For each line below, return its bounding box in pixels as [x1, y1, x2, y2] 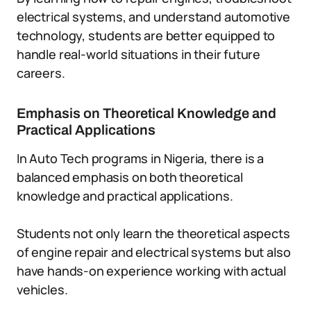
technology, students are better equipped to [17, 27, 276, 44]
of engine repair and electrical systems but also [17, 244, 291, 260]
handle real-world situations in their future [17, 46, 261, 62]
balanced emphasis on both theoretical [17, 169, 243, 185]
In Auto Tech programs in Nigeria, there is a [17, 150, 264, 167]
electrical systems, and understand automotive [17, 8, 290, 25]
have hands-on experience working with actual [17, 262, 287, 279]
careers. [17, 65, 65, 81]
